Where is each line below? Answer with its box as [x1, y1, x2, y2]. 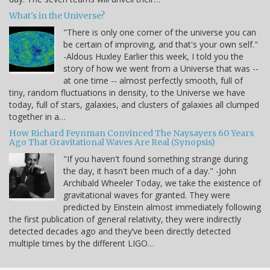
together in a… [9, 111, 66, 123]
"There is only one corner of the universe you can [63, 27, 256, 39]
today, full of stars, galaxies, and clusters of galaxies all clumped [9, 99, 259, 111]
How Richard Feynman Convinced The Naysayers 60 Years [9, 128, 254, 139]
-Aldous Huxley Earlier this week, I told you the [63, 51, 243, 63]
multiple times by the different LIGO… [9, 237, 154, 250]
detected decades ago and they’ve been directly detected [9, 225, 231, 237]
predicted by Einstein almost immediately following [63, 201, 261, 213]
